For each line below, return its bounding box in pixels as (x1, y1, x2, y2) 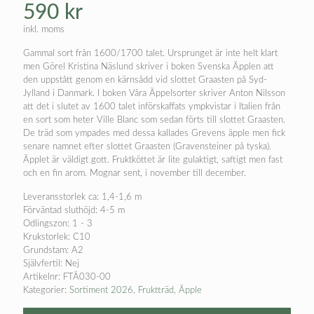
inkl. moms (23, 25, 64, 35)
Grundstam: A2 (23, 246, 83, 256)
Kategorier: (23, 286, 69, 296)
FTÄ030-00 (63, 273, 111, 282)
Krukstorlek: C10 (23, 233, 90, 243)
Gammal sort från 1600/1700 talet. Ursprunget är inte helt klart (23, 49, 278, 59)
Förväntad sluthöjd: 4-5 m (23, 206, 125, 216)
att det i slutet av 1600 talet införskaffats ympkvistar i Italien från (23, 102, 280, 112)
